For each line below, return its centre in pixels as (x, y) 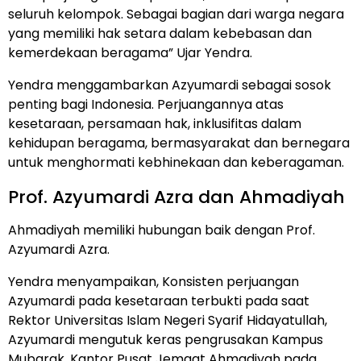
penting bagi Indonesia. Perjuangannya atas (146, 104)
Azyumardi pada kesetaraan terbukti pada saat (159, 301)
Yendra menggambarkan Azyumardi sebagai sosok (170, 85)
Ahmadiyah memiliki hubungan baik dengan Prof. (162, 230)
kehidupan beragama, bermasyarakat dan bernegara (179, 143)
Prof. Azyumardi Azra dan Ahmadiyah (176, 197)
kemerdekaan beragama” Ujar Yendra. (130, 52)
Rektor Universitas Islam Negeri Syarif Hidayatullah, (168, 320)
